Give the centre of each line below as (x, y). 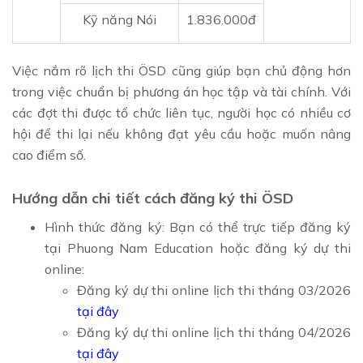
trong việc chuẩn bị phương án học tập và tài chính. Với (181, 92)
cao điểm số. (51, 155)
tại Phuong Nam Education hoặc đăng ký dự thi (198, 248)
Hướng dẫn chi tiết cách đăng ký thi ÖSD (153, 199)
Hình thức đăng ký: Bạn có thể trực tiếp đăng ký (198, 227)
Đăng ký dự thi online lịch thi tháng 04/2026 (214, 333)
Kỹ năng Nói (120, 20)
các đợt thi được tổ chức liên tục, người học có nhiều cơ (181, 113)
